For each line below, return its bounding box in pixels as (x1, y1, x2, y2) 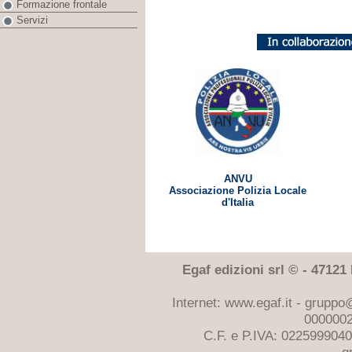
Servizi (16, 14, 48, 27)
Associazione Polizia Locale (169, 185, 306, 196)
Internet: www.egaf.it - (171, 295, 305, 310)
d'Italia (222, 196, 254, 208)
